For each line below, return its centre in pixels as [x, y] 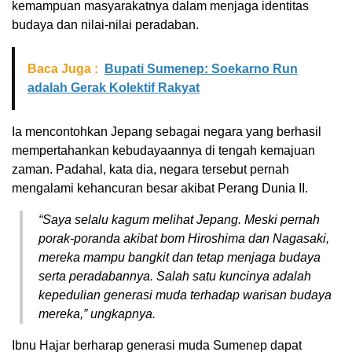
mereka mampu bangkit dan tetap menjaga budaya [180, 258]
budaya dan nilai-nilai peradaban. [105, 25]
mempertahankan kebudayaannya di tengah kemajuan [163, 151]
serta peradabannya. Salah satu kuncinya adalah [175, 277]
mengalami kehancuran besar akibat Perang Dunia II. [160, 189]
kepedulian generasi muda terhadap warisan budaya [185, 295]
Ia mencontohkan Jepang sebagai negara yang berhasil [167, 132]
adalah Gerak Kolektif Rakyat [114, 88]
